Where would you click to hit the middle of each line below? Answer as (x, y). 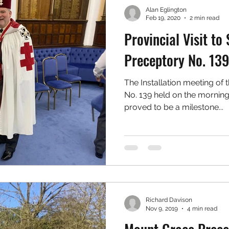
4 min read (202, 208)
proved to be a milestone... (174, 107)
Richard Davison (169, 200)
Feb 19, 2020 (163, 18)
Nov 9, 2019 (162, 208)
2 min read (204, 18)
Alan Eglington (166, 9)
